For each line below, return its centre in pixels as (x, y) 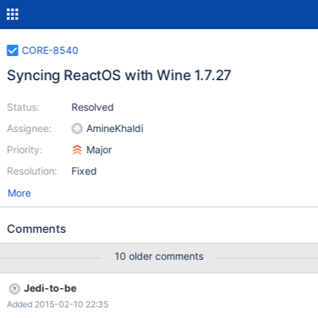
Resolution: (32, 171)
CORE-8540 (50, 50)
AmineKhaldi (115, 128)
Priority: (24, 149)
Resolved (93, 107)
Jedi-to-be (50, 288)
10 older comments (159, 256)
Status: (23, 107)
